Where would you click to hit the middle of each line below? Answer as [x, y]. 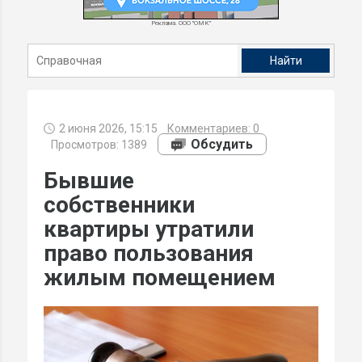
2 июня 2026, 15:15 [108, 128]
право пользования [149, 253]
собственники [119, 204]
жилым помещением [160, 277]
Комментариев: [206, 128]
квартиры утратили [149, 229]
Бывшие [89, 180]
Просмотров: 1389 [97, 144]
